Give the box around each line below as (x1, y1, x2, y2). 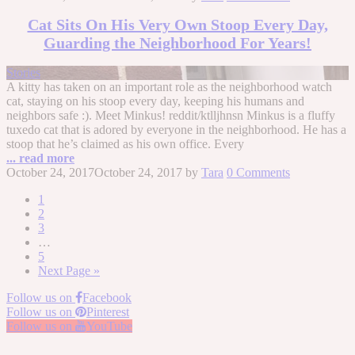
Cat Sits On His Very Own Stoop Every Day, (27, 16, 328, 34)
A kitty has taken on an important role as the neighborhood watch (6, 79, 332, 94)
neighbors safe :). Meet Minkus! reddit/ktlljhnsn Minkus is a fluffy (6, 108, 335, 122)
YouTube (86, 319, 132, 333)
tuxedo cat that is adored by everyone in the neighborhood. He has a (6, 122, 346, 136)
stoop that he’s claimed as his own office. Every (6, 136, 244, 151)
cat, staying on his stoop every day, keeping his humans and (6, 94, 304, 108)
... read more (6, 151, 74, 165)
